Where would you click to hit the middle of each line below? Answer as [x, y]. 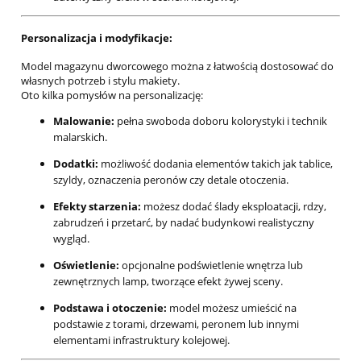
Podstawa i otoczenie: [110, 308]
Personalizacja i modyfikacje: [97, 38]
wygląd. [71, 239]
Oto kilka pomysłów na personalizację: [112, 95]
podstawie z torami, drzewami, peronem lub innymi [176, 324]
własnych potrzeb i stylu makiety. [100, 81]
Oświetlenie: [86, 266]
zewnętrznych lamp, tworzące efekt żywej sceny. [168, 282]
